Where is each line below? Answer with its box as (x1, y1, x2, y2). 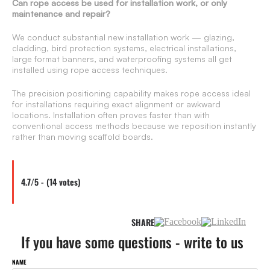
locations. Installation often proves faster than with (12, 110, 210, 121)
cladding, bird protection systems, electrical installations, (12, 43, 236, 54)
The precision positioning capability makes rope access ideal (12, 88, 251, 99)
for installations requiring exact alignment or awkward (12, 99, 221, 110)
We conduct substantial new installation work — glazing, (12, 32, 234, 43)
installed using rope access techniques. (12, 64, 168, 75)
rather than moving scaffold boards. (12, 131, 153, 142)
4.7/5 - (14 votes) (21, 175, 81, 189)
